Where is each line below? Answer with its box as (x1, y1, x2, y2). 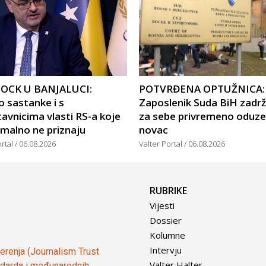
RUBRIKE (150, 184, 187, 198)
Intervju (150, 244, 182, 256)
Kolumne (150, 229, 185, 242)
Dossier (150, 214, 182, 227)
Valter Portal (139, 138, 184, 150)
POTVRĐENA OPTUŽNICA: (139, 82, 265, 96)
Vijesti (150, 199, 175, 212)
